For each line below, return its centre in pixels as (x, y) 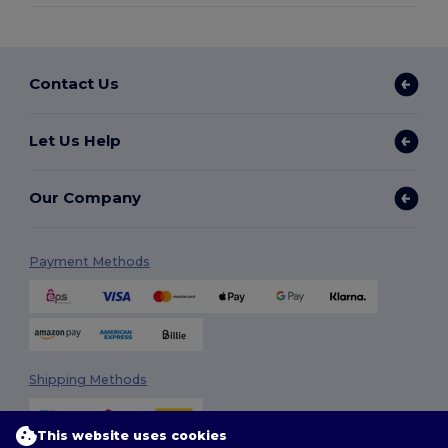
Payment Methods (90, 261)
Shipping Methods (88, 379)
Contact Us (74, 84)
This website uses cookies (132, 435)
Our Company (85, 198)
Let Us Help (75, 141)
